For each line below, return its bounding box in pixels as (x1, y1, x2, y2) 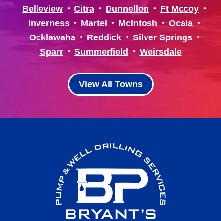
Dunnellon (106, 4, 149, 14)
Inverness (28, 18, 70, 29)
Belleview (22, 4, 63, 14)
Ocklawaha (29, 33, 75, 43)
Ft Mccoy (160, 4, 199, 14)
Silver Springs (132, 33, 192, 43)
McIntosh (118, 18, 157, 29)
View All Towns (78, 79, 143, 90)
